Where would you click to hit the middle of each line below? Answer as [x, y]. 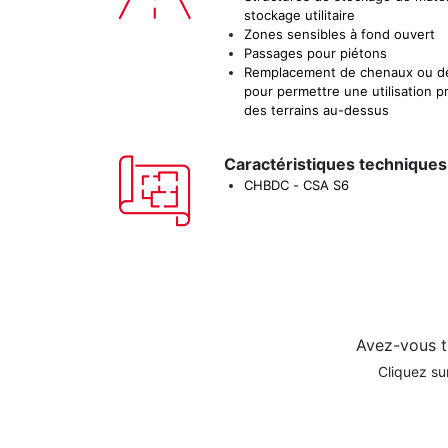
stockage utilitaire [300, 15]
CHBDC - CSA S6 [297, 185]
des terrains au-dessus [317, 110]
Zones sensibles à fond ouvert [340, 34]
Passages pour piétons [316, 53]
